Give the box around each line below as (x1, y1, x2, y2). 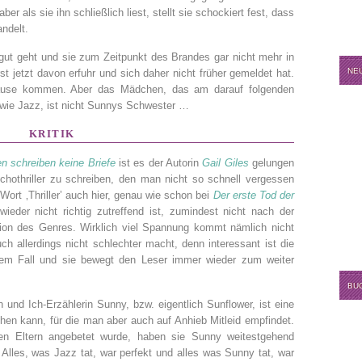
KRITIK (28, 128, 75, 140)
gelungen (248, 157, 295, 169)
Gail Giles (202, 157, 249, 169)
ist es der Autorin (115, 157, 203, 169)
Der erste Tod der (213, 189, 295, 201)
